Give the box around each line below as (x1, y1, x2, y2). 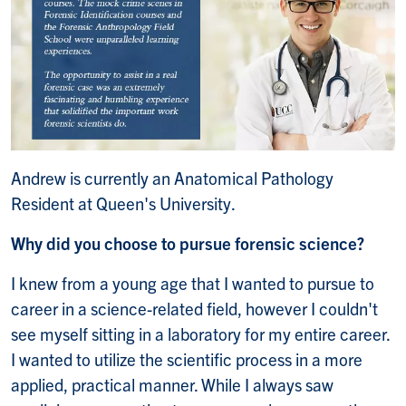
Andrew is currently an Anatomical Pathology (11, 166, 333, 188)
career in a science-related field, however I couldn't (11, 296, 378, 319)
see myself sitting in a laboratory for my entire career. (11, 322, 390, 344)
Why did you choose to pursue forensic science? (11, 231, 364, 254)
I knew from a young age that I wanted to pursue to (11, 271, 374, 294)
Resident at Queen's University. (11, 191, 236, 214)
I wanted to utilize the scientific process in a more (11, 347, 362, 370)
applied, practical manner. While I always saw (11, 372, 333, 395)
